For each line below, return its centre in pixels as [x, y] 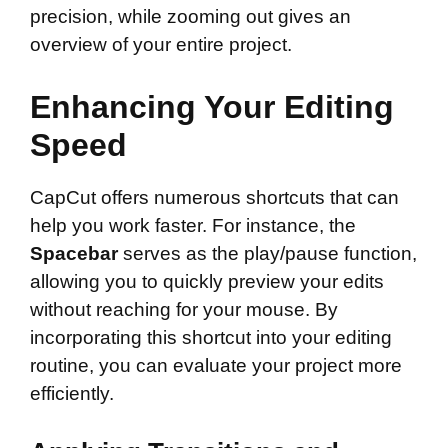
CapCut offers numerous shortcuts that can [214, 197]
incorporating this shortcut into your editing [211, 337]
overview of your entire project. [161, 45]
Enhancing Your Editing [212, 106]
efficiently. [72, 393]
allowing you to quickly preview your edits [207, 281]
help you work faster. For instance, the [193, 225]
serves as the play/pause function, [267, 253]
